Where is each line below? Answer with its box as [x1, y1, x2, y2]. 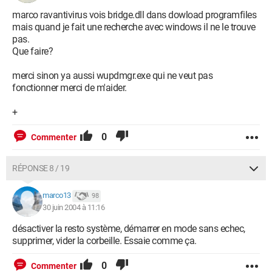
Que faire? [12, 46, 53, 57]
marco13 [42, 191, 71, 200]
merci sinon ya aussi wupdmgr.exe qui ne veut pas [12, 70, 212, 81]
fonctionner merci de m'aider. [12, 82, 127, 93]
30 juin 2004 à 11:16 [42, 203, 104, 212]
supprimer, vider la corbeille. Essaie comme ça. [12, 235, 197, 246]
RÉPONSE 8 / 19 [12, 163, 69, 173]
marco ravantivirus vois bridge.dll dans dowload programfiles [12, 9, 256, 21]
